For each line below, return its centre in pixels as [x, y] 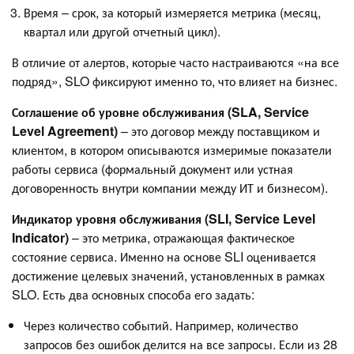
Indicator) [40, 237]
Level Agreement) [65, 130]
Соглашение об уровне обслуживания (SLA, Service [160, 111]
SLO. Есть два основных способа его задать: [133, 294]
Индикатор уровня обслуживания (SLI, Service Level [164, 218]
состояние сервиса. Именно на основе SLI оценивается [164, 256]
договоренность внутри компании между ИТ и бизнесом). [170, 187]
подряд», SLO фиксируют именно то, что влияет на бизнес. [176, 81]
